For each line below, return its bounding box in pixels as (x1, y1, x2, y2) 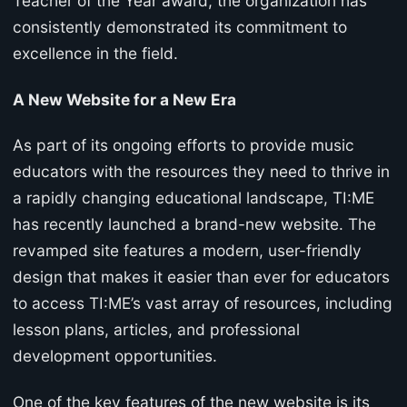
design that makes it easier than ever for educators (13, 267, 390, 287)
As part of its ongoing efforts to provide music (13, 135, 354, 155)
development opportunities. (13, 346, 217, 366)
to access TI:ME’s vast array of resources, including (13, 293, 392, 313)
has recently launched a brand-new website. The (13, 214, 376, 234)
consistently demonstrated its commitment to (13, 16, 347, 36)
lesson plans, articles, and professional (13, 320, 300, 340)
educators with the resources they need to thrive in (13, 162, 390, 182)
